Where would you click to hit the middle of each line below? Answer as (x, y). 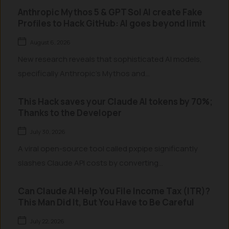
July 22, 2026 (47, 221)
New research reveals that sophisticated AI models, (110, 59)
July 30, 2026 (48, 132)
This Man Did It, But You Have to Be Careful (106, 202)
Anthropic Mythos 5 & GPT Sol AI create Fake (110, 12)
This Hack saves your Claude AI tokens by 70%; (115, 101)
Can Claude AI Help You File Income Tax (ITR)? (114, 191)
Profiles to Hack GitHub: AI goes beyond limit (112, 23)
